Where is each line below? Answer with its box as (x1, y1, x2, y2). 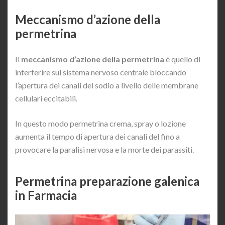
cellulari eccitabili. (15, 93, 77, 103)
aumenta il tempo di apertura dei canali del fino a (15, 132, 180, 142)
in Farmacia (15, 188, 77, 203)
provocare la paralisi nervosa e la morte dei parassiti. (15, 145, 194, 155)
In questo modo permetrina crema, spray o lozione (15, 119, 186, 129)
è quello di (164, 54, 200, 64)
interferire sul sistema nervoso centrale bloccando (15, 67, 186, 77)
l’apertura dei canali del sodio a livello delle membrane (15, 80, 198, 90)
